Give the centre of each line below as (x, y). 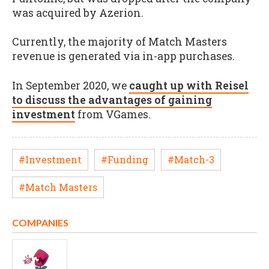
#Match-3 (191, 159)
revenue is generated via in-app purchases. (123, 56)
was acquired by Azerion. (78, 13)
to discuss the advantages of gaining (112, 100)
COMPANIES (40, 223)
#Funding (125, 159)
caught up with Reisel (189, 86)
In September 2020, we (71, 86)
